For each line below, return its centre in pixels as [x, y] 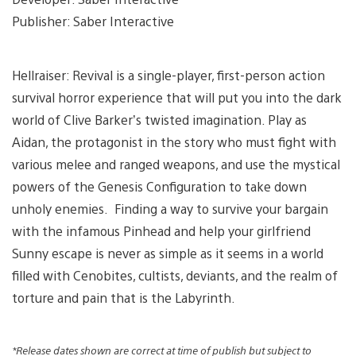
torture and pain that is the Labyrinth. [127, 297]
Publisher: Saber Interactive [93, 21]
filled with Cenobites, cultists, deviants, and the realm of [175, 275]
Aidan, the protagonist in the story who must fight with [174, 141]
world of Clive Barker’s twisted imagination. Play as [159, 119]
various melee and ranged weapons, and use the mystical [176, 164]
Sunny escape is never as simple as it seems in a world [168, 253]
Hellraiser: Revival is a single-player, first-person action [168, 75]
